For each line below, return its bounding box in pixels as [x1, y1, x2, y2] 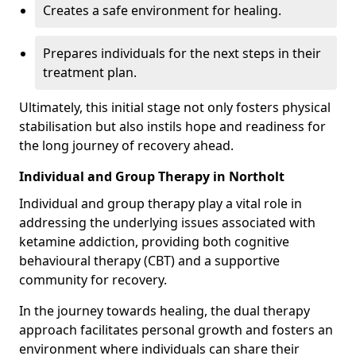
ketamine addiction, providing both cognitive [19, 233, 289, 250]
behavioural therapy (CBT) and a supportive [19, 252, 280, 269]
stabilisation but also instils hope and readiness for [19, 118, 326, 135]
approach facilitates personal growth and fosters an [19, 321, 333, 339]
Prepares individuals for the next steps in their [43, 44, 321, 62]
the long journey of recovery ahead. [19, 137, 234, 154]
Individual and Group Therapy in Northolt [19, 168, 284, 185]
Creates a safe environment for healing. [43, 2, 281, 19]
